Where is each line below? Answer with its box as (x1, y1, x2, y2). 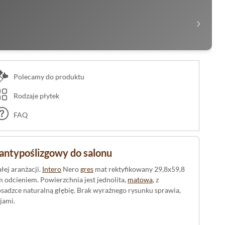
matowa (128, 175, 153, 184)
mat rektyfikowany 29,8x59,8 (93, 164, 185, 173)
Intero (42, 164, 61, 173)
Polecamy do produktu (12, 72, 84, 81)
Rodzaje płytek (12, 91, 59, 100)
